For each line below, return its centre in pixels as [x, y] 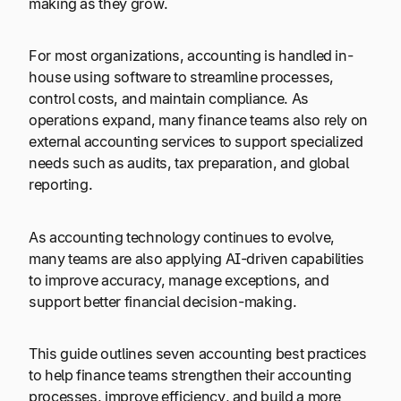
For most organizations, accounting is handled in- [191, 56]
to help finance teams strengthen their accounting [190, 375]
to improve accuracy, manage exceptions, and [179, 280]
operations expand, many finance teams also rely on [199, 120]
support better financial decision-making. [163, 301]
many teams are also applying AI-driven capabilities [196, 258]
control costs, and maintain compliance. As [169, 99]
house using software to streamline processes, [181, 77]
